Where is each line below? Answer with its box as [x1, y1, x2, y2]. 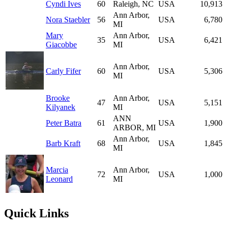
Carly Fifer [46, 67, 81, 76]
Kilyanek [46, 103, 75, 112]
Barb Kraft [46, 139, 80, 148]
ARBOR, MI [113, 123, 156, 132]
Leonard [46, 175, 73, 184]
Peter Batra [46, 119, 81, 128]
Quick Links [4, 207, 69, 220]
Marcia [46, 165, 68, 175]
